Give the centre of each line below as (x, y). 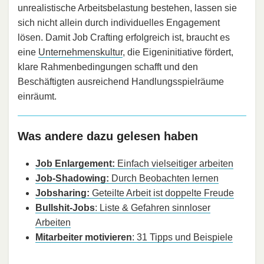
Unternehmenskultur (80, 52)
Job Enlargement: (75, 163)
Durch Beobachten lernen (164, 178)
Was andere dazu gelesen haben (108, 136)
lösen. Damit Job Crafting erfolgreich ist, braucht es (124, 37)
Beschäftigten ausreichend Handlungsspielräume (121, 81)
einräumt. (37, 96)
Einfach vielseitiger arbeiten (174, 163)
